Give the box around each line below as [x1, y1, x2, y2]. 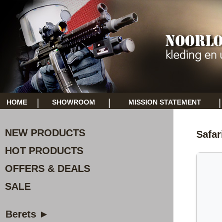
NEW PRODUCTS [5, 127, 85, 138]
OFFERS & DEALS [5, 163, 90, 174]
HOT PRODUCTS [5, 145, 83, 156]
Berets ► [5, 209, 49, 220]
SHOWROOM [52, 98, 95, 106]
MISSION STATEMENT [128, 98, 201, 106]
